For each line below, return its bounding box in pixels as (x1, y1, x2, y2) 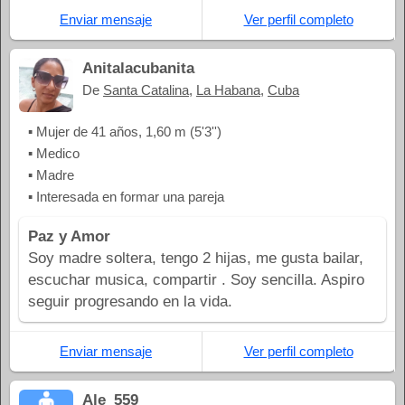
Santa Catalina (103, 82, 189, 99)
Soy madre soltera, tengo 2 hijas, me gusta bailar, (28, 250, 363, 268)
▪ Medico (28, 146, 80, 162)
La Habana (196, 82, 260, 99)
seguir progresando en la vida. (28, 293, 232, 311)
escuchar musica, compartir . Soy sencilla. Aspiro (28, 271, 364, 289)
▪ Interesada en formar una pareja (28, 189, 224, 205)
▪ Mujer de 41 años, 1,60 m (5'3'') (28, 124, 221, 140)
